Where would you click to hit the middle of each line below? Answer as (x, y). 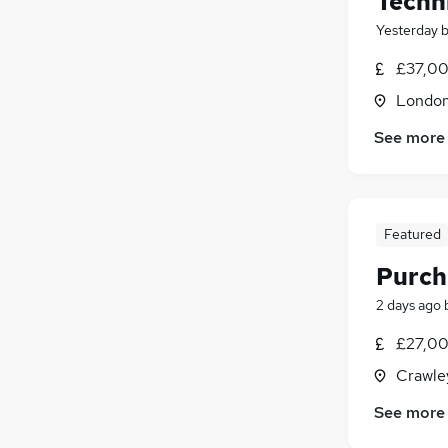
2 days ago (408, 304)
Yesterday (407, 29)
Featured (412, 233)
